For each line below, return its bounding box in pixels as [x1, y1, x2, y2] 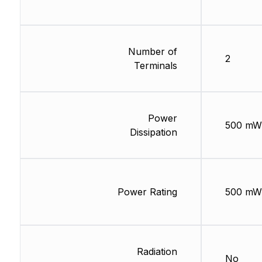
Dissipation [129, 126, 177, 139]
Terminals [133, 60, 177, 72]
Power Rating [117, 186, 177, 198]
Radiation [136, 246, 177, 258]
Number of [127, 46, 177, 58]
